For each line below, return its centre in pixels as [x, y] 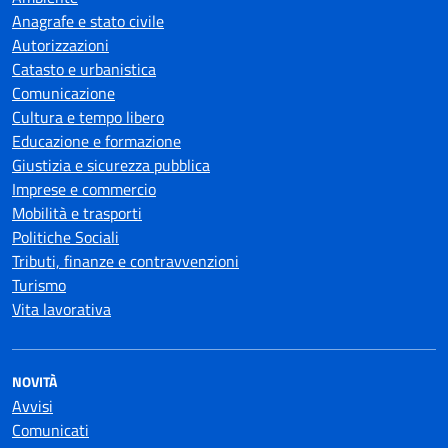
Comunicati [50, 429]
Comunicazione [63, 92]
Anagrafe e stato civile [88, 20]
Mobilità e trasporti [77, 212]
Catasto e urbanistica [84, 68]
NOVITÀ [34, 381]
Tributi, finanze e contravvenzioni [125, 260]
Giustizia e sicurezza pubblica [111, 164]
